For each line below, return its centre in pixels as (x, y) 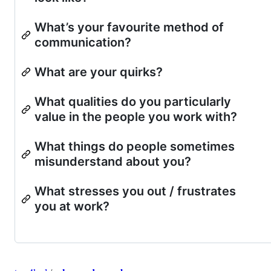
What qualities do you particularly (133, 101)
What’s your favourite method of (129, 27)
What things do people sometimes (135, 146)
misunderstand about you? (113, 161)
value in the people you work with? (136, 116)
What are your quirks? (99, 72)
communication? (83, 42)
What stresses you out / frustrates (135, 191)
